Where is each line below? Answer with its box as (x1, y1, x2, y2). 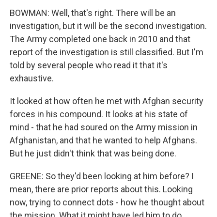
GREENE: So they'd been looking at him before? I (10, 171, 194, 181)
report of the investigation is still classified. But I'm (10, 47, 203, 57)
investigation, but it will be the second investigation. (10, 21, 207, 31)
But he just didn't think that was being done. (10, 148, 176, 158)
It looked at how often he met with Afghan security (10, 96, 203, 106)
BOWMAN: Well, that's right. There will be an (10, 8, 176, 18)
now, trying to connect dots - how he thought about (10, 197, 204, 207)
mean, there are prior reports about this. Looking (10, 184, 193, 194)
